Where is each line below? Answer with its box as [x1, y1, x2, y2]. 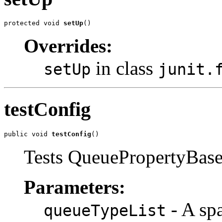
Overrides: [24, 35, 112, 57]
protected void [4, 19, 63, 27]
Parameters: [24, 176, 125, 198]
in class [91, 57, 158, 79]
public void [4, 130, 52, 138]
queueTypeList [44, 201, 166, 220]
